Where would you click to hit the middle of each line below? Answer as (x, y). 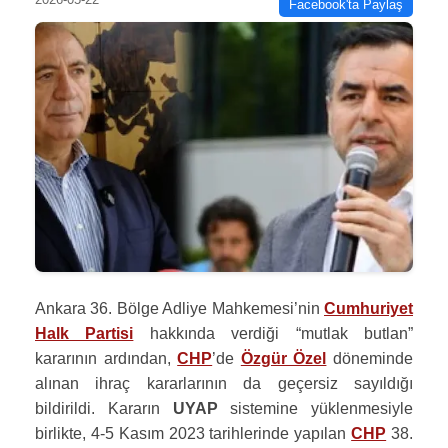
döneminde (370, 358)
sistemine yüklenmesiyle (315, 408)
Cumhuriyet (368, 308)
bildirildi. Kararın (104, 408)
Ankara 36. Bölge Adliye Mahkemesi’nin (179, 308)
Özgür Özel (283, 358)
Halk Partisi (84, 333)
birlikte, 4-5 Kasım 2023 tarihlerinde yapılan (193, 433)
